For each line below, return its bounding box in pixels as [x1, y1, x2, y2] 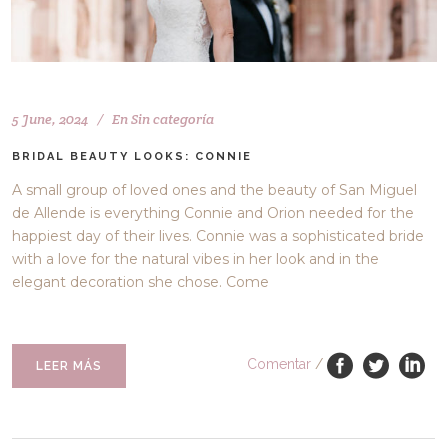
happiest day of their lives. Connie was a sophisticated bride [12, 226, 425, 245]
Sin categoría [131, 109, 215, 128]
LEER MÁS [36, 358, 103, 373]
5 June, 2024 [12, 109, 89, 128]
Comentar [247, 356, 312, 373]
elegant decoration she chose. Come [12, 272, 270, 291]
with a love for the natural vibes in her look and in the [12, 249, 380, 268]
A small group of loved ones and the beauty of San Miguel [12, 180, 418, 199]
